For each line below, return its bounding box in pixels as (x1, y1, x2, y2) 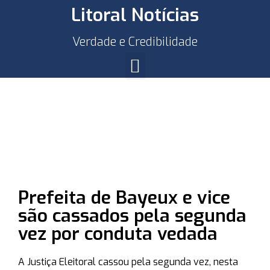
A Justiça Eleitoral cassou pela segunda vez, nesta (18, 256, 238, 268)
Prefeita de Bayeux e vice (18, 186, 230, 210)
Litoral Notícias (71, 3, 199, 27)
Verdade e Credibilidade (72, 34, 198, 50)
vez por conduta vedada (18, 222, 218, 246)
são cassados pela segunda (18, 204, 246, 228)
